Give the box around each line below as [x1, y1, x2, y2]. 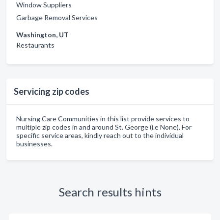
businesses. [16, 139, 53, 148]
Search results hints [58, 185, 162, 199]
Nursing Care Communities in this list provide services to [16, 114, 190, 123]
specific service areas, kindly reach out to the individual [16, 131, 184, 139]
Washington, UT [16, 30, 69, 39]
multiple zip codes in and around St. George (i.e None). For [16, 123, 192, 131]
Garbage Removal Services [16, 13, 98, 22]
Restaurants [16, 41, 55, 49]
